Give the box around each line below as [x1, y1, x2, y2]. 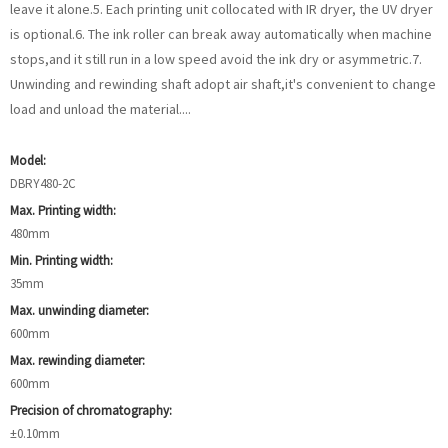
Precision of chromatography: [10, 402, 172, 419]
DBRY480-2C [10, 175, 76, 192]
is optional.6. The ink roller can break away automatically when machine [10, 25, 432, 43]
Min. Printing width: [10, 252, 113, 269]
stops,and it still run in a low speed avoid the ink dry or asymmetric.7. [10, 50, 422, 68]
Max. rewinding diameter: [10, 352, 145, 369]
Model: [10, 152, 46, 169]
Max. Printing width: [10, 202, 116, 219]
